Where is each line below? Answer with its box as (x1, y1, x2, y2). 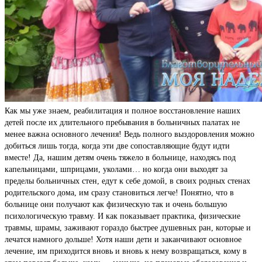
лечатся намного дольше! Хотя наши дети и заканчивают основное (5, 235, 242, 244)
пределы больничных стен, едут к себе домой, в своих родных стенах (5, 177, 250, 186)
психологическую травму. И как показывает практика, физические (5, 212, 240, 221)
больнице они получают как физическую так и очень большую (5, 200, 227, 209)
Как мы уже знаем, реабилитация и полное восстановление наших (5, 106, 240, 116)
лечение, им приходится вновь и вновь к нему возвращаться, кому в (5, 247, 247, 256)
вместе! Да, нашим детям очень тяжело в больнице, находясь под (5, 153, 236, 163)
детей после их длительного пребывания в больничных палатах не (5, 118, 240, 127)
